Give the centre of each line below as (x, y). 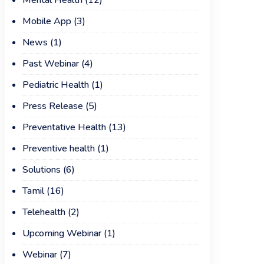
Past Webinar (50, 64)
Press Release (52, 106)
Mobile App (47, 21)
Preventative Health (64, 127)
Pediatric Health (55, 85)
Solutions (41, 170)
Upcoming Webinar (62, 233)
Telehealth (44, 212)
